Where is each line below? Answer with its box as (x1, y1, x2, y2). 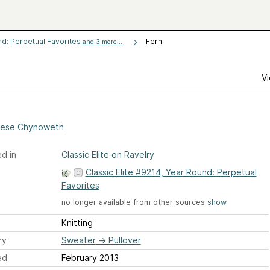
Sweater (61, 235, 96, 246)
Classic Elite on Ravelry (61, 149, 154, 160)
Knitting (61, 218, 93, 228)
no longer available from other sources (61, 198, 207, 207)
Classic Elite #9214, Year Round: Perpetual (85, 167, 257, 177)
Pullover (108, 235, 141, 246)
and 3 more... (81, 38, 122, 46)
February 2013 (61, 253, 119, 263)
